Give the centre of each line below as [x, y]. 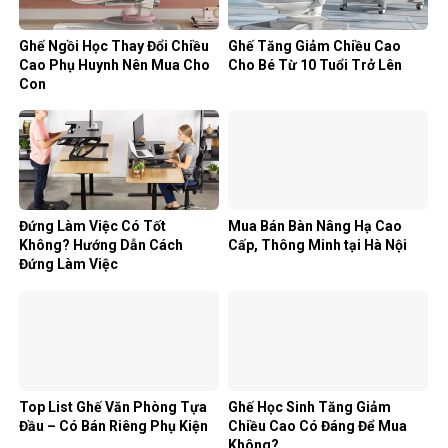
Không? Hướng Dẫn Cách [101, 245]
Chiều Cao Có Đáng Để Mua [317, 425]
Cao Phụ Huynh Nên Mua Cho [114, 64]
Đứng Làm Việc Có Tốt [92, 226]
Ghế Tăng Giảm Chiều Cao [314, 45]
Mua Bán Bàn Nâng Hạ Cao [315, 226]
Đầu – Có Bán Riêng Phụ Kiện [113, 425]
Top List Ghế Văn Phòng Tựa [113, 406]
